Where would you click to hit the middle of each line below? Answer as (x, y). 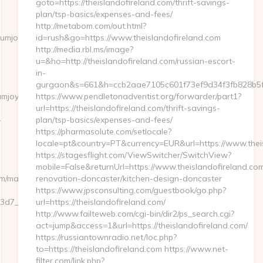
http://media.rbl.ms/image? (84, 49)
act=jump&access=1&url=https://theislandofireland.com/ (141, 225)
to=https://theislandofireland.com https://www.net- (132, 249)
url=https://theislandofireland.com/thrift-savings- (128, 108)
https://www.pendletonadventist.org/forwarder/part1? (138, 96)
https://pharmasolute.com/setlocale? (103, 131)
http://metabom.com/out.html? (91, 26)
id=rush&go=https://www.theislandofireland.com (128, 38)
